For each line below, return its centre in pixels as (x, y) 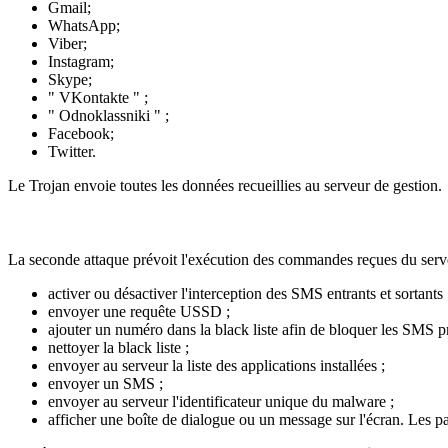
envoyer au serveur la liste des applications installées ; (216, 365)
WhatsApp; (84, 25)
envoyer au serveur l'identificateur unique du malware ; (221, 401)
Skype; (70, 79)
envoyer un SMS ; (105, 383)
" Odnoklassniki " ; (108, 115)
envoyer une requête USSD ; (139, 311)
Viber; (67, 43)
